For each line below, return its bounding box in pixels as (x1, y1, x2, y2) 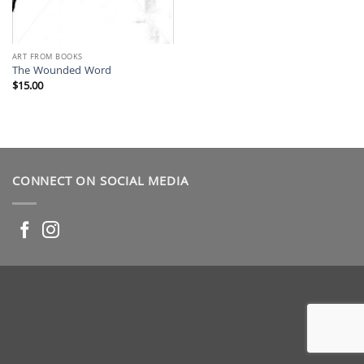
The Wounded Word (11, 63, 111, 81)
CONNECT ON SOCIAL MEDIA (12, 172, 188, 194)
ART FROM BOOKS (11, 50, 83, 64)
